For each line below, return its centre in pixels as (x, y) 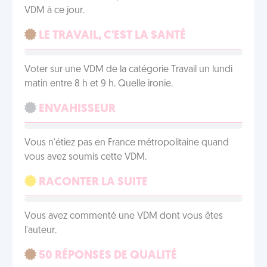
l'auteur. (41, 231)
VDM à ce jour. (55, 11)
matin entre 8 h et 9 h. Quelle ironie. (99, 84)
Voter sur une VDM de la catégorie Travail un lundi (128, 70)
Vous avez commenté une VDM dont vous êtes (124, 216)
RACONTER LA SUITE (92, 182)
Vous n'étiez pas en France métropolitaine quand (127, 143)
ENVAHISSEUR (76, 109)
